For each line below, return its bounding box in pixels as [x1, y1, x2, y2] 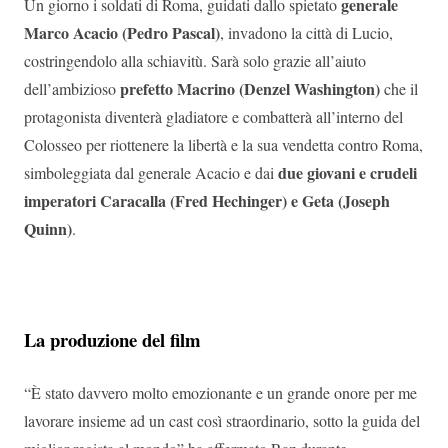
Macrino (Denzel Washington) [177, 77, 380, 101]
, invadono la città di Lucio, [220, 22, 393, 44]
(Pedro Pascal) [122, 21, 220, 45]
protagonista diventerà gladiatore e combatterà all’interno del [24, 106, 403, 128]
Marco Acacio [24, 21, 118, 45]
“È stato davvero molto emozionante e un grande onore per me [24, 382, 417, 404]
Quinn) [24, 217, 72, 241]
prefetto [120, 77, 173, 101]
